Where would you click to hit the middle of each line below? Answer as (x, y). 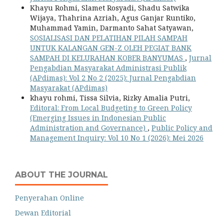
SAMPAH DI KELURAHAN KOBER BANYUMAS (107, 58)
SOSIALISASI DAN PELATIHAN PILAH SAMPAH (109, 38)
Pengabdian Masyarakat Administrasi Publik (108, 68)
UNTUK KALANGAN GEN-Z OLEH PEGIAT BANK (111, 48)
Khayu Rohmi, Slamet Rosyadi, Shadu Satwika (110, 8)
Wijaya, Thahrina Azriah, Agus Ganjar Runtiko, (113, 18)
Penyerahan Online (49, 198)
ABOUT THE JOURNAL (61, 175)
